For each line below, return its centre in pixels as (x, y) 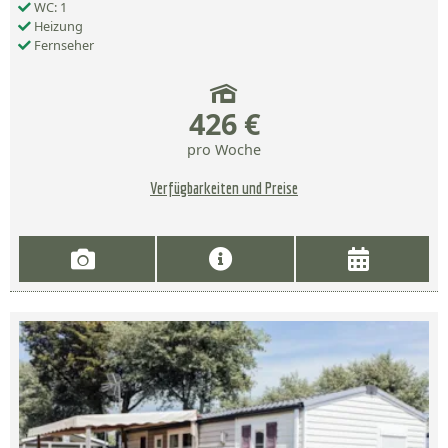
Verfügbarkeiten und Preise (224, 188)
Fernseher (62, 45)
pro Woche (224, 150)
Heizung (57, 26)
